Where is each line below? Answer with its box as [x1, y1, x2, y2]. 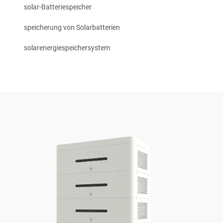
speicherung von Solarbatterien [24, 23, 120, 31]
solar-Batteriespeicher [24, 3, 92, 11]
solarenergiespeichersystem [24, 44, 110, 52]
